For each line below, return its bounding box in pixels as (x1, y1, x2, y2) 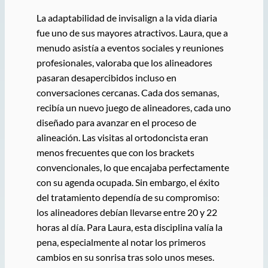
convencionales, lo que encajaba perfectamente (36, 161, 229, 173)
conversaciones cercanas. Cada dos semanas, (36, 86, 219, 98)
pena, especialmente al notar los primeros (36, 236, 206, 248)
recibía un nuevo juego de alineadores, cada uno (36, 101, 231, 113)
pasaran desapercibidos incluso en (36, 71, 176, 83)
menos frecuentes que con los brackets (36, 146, 194, 158)
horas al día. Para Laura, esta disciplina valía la (36, 221, 223, 233)
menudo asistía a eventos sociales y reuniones (36, 41, 224, 53)
